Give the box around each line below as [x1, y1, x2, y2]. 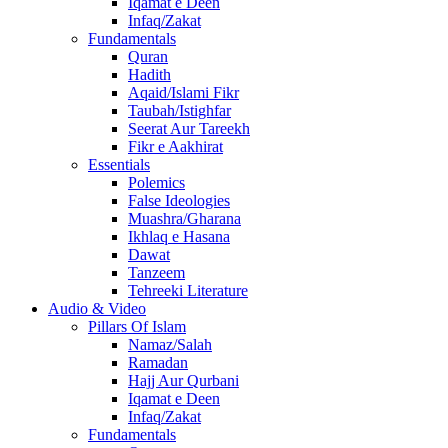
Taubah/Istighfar [128, 102, 231, 119]
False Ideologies [128, 192, 230, 209]
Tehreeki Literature [128, 282, 248, 299]
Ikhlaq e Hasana [128, 228, 230, 245]
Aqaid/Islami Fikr [128, 84, 239, 101]
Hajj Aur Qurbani [128, 372, 239, 389]
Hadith [128, 66, 171, 83]
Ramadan [128, 354, 188, 371]
